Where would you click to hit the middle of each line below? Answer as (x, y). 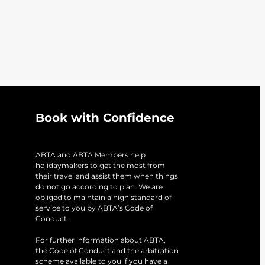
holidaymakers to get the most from (100, 166)
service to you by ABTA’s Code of (94, 209)
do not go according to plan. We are (99, 188)
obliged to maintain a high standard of (104, 198)
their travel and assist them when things (107, 177)
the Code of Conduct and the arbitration (107, 251)
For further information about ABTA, (101, 241)
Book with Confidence (105, 118)
